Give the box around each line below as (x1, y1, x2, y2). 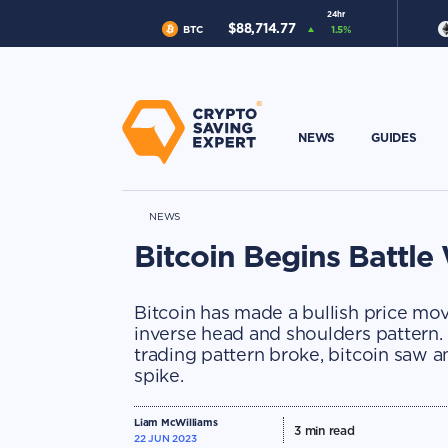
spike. (134, 365, 184, 386)
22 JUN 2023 (134, 432, 197, 444)
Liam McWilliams (134, 416, 218, 428)
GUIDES (371, 130, 417, 145)
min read (300, 423, 355, 438)
